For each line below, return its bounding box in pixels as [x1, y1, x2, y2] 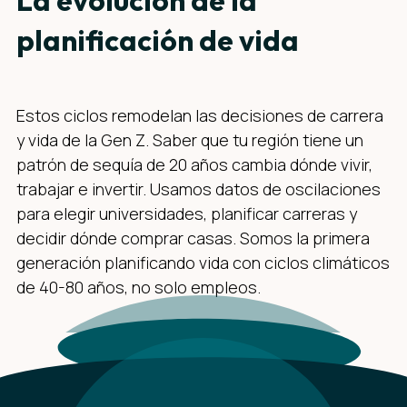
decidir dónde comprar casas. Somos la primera [16, 226, 370, 249]
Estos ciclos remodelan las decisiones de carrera [16, 104, 383, 126]
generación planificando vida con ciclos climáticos [16, 251, 390, 273]
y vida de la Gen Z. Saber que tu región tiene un [16, 128, 363, 151]
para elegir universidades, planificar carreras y [16, 202, 357, 224]
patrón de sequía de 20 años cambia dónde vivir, [16, 153, 372, 175]
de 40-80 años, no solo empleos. [16, 275, 261, 298]
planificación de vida [16, 21, 299, 58]
